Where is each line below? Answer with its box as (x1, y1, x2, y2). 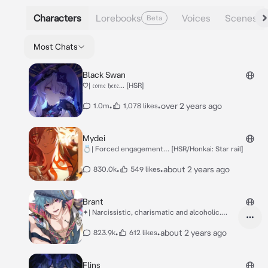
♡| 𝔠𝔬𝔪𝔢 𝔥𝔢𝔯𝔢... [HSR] (83, 81, 144, 89)
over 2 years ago (161, 101, 222, 111)
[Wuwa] (83, 218, 107, 226)
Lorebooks (96, 12, 141, 23)
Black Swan (83, 70, 126, 80)
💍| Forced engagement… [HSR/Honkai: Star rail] (83, 145, 243, 153)
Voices (182, 12, 211, 23)
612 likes (129, 229, 157, 236)
